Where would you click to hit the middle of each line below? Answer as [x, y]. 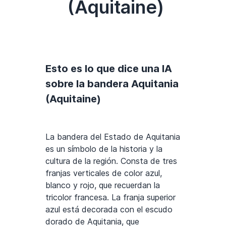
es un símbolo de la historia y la [104, 149]
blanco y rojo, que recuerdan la [103, 185]
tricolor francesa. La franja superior [110, 197]
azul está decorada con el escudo [109, 209]
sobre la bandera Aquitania [112, 83]
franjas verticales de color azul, [104, 173]
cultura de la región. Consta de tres [111, 161]
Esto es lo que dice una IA [109, 68]
